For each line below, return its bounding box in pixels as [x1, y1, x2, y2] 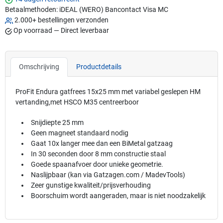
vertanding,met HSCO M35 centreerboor [15, 98, 139, 107]
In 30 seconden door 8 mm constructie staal [31, 150, 166, 158]
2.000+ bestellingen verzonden [14, 16, 109, 24]
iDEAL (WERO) [59, 5, 104, 14]
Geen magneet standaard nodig [31, 129, 129, 137]
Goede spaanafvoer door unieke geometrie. [31, 160, 164, 169]
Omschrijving [19, 63, 59, 71]
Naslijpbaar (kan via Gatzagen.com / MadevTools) [31, 171, 186, 179]
